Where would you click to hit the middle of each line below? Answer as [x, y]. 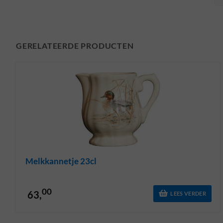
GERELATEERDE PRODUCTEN [75, 45]
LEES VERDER [188, 193]
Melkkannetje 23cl [61, 161]
